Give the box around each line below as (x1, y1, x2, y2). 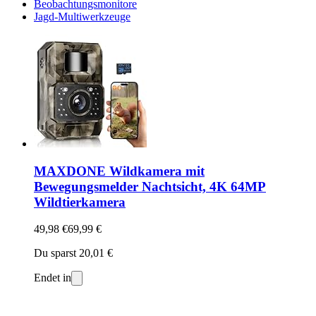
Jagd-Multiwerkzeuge (34, 10, 130, 23)
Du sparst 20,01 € (34, 247, 113, 260)
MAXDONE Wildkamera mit (34, 163, 205, 178)
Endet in (34, 272, 71, 284)
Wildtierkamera (34, 194, 126, 209)
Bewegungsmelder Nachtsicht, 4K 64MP (34, 178, 266, 194)
